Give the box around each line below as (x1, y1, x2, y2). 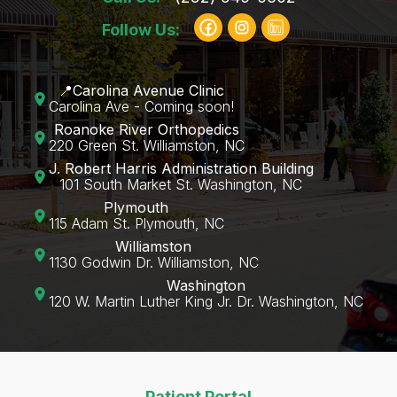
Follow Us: (102, 19, 180, 39)
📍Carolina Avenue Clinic (58, 81, 224, 99)
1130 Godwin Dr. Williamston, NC (48, 253, 259, 271)
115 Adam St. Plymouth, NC (48, 214, 224, 232)
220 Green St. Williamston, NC (48, 136, 245, 154)
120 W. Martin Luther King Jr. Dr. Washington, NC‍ (48, 292, 363, 310)
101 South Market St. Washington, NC (59, 175, 302, 193)
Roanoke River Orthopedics (53, 120, 239, 138)
